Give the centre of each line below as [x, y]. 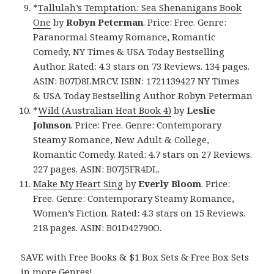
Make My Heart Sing [78, 183]
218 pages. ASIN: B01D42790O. [98, 227]
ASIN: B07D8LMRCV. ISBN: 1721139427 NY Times [136, 80]
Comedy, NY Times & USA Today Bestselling [129, 51]
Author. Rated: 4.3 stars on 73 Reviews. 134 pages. [142, 66]
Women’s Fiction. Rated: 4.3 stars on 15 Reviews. [139, 213]
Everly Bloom [170, 183]
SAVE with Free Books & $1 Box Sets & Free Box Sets [135, 257]
